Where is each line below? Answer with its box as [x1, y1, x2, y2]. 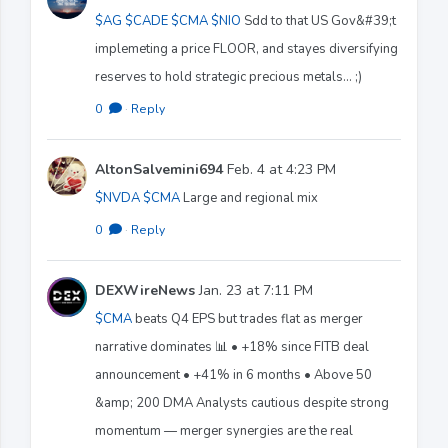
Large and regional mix [180, 188, 318, 207]
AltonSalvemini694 [95, 159, 223, 179]
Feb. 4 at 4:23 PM [223, 159, 336, 179]
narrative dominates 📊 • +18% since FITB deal [95, 337, 369, 356]
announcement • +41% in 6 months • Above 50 [95, 365, 372, 384]
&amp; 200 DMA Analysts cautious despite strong [95, 393, 389, 412]
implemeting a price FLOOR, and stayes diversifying [95, 39, 398, 58]
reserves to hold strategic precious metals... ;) [95, 67, 362, 86]
